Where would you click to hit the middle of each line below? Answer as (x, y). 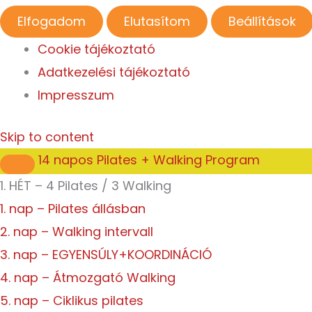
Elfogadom (52, 22)
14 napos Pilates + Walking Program (149, 160)
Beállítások (262, 22)
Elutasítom (157, 22)
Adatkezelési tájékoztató (114, 72)
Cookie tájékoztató (96, 49)
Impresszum (76, 95)
